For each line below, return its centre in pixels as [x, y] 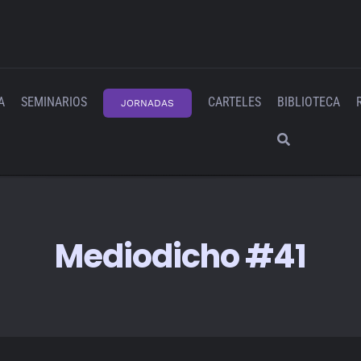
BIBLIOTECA [309, 102]
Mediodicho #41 [180, 256]
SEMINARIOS [54, 102]
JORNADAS [147, 103]
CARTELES [234, 102]
